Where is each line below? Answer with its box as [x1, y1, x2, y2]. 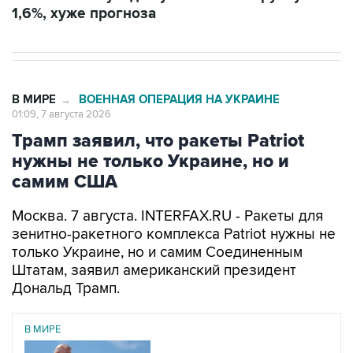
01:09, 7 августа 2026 [12, 108, 111, 121]
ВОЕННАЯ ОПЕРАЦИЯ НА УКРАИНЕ [79, 92, 280, 107]
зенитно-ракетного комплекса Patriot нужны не [12, 225, 336, 243]
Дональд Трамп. [12, 280, 120, 298]
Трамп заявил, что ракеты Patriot [12, 130, 304, 152]
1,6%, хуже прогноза [12, 5, 156, 23]
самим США [12, 171, 117, 193]
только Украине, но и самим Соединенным [12, 243, 303, 262]
